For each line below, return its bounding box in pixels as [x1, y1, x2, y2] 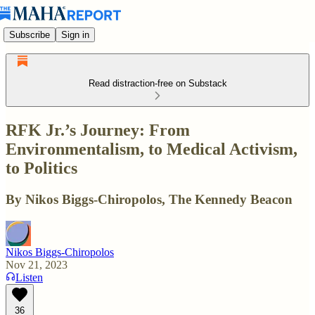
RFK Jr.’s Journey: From [6, 120, 190, 139]
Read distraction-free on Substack [88, 78, 227, 89]
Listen [15, 271, 43, 283]
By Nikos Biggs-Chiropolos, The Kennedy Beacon [6, 191, 292, 207]
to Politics [6, 158, 77, 177]
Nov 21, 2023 [6, 258, 67, 271]
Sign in [61, 29, 89, 40]
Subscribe [9, 29, 50, 40]
